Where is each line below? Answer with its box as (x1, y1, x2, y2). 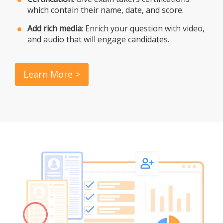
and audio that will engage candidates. (27, 33, 169, 45)
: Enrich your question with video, (82, 22, 205, 34)
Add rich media (27, 22, 82, 34)
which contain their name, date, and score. (27, 4, 184, 15)
